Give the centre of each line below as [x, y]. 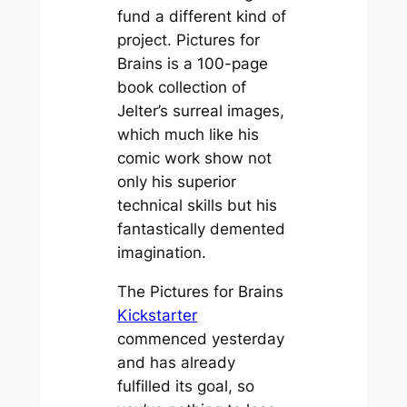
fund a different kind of [201, 17]
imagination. [161, 253]
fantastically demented [201, 229]
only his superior [176, 182]
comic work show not [194, 159]
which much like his [188, 135]
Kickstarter [157, 315]
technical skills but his [197, 206]
